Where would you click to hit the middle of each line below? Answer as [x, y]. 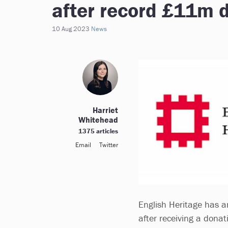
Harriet [105, 110]
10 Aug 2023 [71, 29]
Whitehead [98, 120]
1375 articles [98, 131]
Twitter [109, 145]
